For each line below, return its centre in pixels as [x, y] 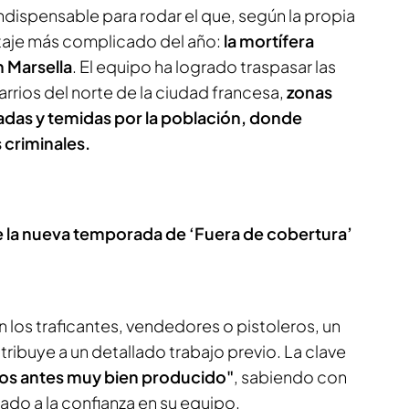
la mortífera [267, 41]
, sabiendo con [290, 377]
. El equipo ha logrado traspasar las [204, 66]
